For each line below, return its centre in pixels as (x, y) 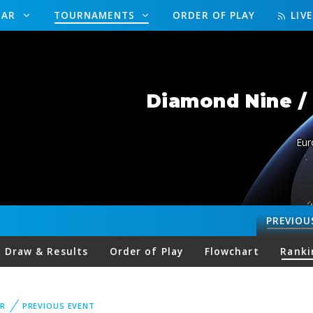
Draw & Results (46, 251)
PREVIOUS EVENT (58, 306)
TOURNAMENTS (96, 15)
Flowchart (232, 251)
